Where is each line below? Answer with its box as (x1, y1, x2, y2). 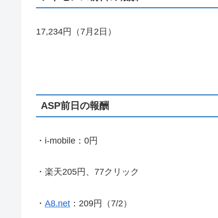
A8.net (45, 198, 70, 208)
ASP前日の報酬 (41, 100, 109, 111)
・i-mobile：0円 (36, 136, 98, 146)
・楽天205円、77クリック (36, 167, 139, 177)
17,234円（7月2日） (36, 27, 116, 37)
